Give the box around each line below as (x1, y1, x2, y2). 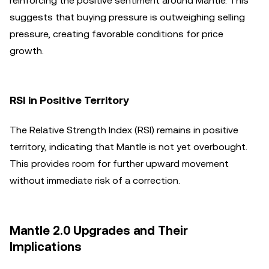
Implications (10, 240, 82, 254)
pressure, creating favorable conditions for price (10, 28, 223, 40)
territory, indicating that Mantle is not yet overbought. (10, 141, 247, 153)
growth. (10, 45, 44, 56)
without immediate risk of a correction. (10, 175, 180, 186)
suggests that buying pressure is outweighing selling (10, 11, 245, 23)
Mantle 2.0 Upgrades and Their (10, 223, 188, 238)
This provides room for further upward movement (10, 158, 229, 169)
